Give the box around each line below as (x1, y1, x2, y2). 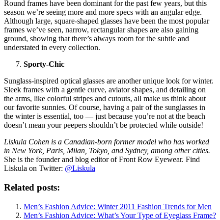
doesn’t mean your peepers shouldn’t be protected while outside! (4, 121, 203, 130)
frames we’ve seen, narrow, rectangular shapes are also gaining (4, 26, 198, 34)
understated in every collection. (4, 43, 100, 52)
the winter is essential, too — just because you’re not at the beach (4, 112, 205, 121)
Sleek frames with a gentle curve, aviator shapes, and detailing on (4, 85, 206, 94)
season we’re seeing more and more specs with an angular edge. (4, 8, 202, 17)
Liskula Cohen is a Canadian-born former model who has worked (4, 137, 209, 146)
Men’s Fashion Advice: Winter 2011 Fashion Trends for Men (24, 202, 212, 211)
